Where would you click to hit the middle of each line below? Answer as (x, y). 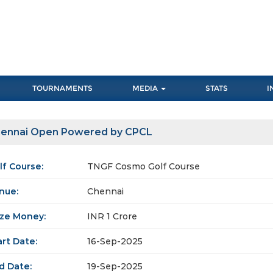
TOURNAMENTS (63, 88)
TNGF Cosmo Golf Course (144, 167)
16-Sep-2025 (115, 242)
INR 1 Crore (112, 217)
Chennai (105, 192)
